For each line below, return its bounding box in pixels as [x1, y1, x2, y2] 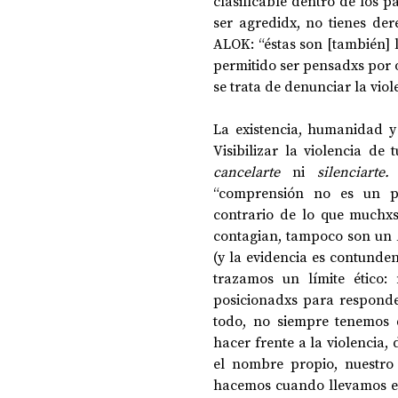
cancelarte [213, 162, 293, 181]
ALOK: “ [213, 34, 264, 53]
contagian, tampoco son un [213, 226, 396, 245]
